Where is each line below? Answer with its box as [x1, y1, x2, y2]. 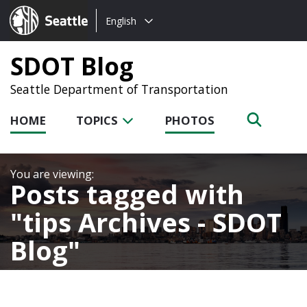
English [106, 14, 136, 27]
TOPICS [76, 112, 121, 128]
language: [96, 29, 147, 45]
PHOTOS [165, 112, 214, 128]
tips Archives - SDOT [23, 204, 282, 240]
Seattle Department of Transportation [10, 81, 228, 97]
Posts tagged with [10, 175, 244, 212]
